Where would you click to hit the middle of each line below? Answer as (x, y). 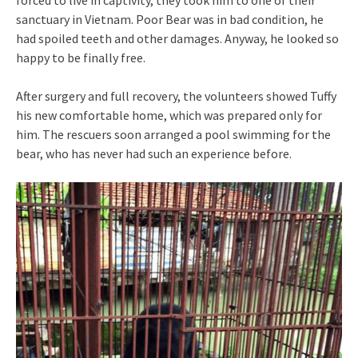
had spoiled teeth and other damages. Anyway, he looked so (177, 38)
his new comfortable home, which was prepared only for (169, 115)
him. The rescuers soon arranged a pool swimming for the (173, 134)
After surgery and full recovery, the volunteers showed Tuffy (176, 95)
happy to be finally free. (81, 57)
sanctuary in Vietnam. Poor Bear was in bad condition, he (170, 19)
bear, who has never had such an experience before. (154, 153)
